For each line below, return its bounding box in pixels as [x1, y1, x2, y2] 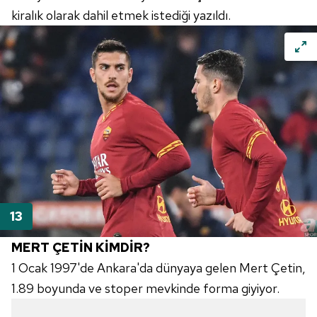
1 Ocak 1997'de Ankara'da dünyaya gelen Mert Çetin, [11, 259, 306, 276]
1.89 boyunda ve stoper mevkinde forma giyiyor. [11, 279, 279, 296]
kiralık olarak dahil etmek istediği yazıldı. [11, 6, 231, 23]
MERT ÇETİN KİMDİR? [11, 238, 150, 255]
